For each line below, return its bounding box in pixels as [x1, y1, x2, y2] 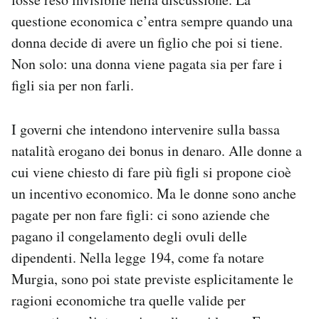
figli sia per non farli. [11, 75, 134, 95]
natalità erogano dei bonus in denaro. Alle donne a [11, 141, 302, 160]
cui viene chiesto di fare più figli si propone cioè [11, 162, 291, 182]
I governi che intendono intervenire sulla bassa [11, 120, 280, 139]
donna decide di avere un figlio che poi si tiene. [11, 33, 283, 52]
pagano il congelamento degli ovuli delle [11, 226, 247, 246]
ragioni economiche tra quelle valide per [11, 291, 246, 310]
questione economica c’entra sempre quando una [11, 11, 293, 31]
